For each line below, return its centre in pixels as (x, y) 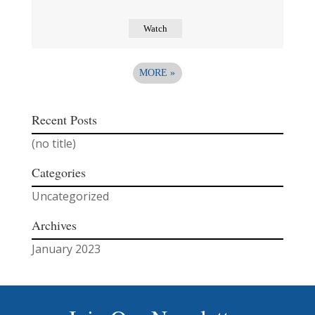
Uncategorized (70, 197)
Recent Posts (64, 120)
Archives (54, 225)
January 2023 (66, 249)
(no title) (53, 144)
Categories (58, 173)
